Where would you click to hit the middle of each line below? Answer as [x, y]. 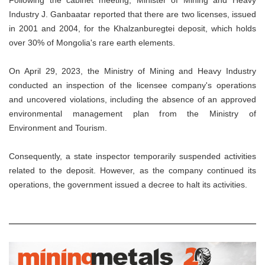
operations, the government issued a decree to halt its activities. [128, 184]
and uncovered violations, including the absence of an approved [132, 99]
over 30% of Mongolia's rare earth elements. [92, 42]
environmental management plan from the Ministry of [132, 113]
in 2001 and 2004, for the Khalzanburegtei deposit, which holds [132, 28]
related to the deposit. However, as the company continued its [132, 170]
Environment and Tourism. [58, 127]
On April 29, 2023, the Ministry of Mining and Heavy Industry [132, 71]
